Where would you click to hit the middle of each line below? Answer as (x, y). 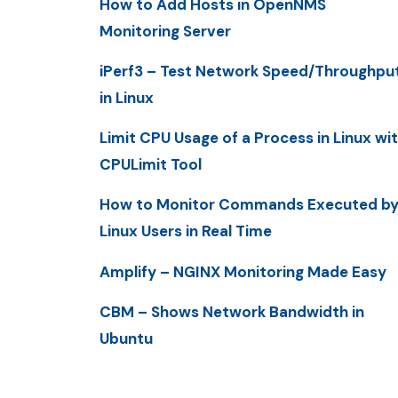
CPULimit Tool (151, 165)
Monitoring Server (165, 31)
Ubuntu (126, 338)
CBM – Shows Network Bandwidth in (232, 311)
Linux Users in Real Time (186, 231)
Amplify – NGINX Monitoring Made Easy (243, 271)
